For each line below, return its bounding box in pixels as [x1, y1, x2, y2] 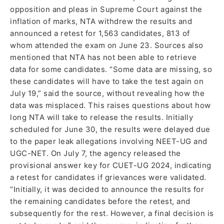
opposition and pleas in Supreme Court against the [10, 4, 202, 14]
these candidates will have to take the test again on [10, 76, 203, 86]
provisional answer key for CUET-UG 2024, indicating [10, 160, 211, 170]
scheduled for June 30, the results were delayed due [10, 124, 210, 134]
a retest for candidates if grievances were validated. [10, 172, 206, 182]
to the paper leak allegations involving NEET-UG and [10, 136, 207, 146]
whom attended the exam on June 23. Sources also [10, 40, 203, 50]
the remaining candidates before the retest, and [10, 196, 190, 206]
